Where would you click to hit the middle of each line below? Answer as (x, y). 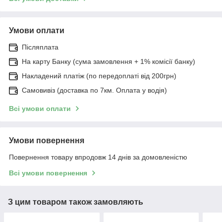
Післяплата (40, 47)
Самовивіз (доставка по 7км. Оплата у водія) (94, 90)
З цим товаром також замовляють (76, 202)
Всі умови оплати (40, 108)
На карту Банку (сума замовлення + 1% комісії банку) (109, 61)
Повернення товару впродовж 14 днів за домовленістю (98, 157)
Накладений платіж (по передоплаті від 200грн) (99, 76)
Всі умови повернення (48, 173)
